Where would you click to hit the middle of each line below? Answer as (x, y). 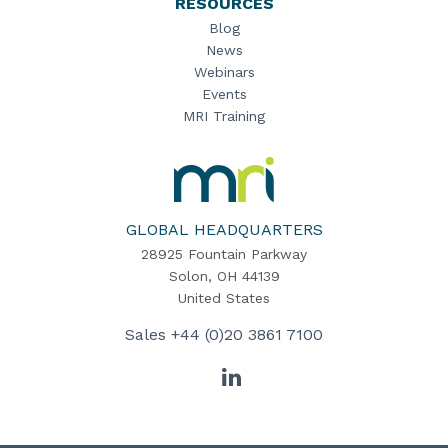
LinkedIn (280, 375)
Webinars (224, 72)
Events (224, 94)
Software (207, 193)
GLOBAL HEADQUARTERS (224, 229)
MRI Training (224, 116)
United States (224, 297)
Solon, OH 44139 (224, 275)
